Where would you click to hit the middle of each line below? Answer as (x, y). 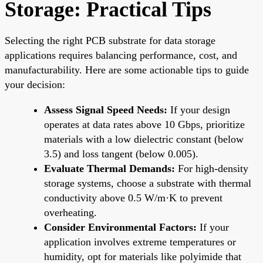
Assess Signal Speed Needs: (106, 109)
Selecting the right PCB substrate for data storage (110, 40)
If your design (199, 109)
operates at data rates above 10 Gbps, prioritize (144, 124)
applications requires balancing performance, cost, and (121, 55)
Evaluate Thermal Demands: (109, 168)
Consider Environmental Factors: (120, 227)
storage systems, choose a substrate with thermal (148, 183)
